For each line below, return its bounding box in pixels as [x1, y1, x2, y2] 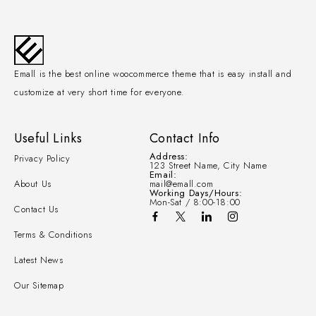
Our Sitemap [14, 279, 64, 292]
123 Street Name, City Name [149, 159, 267, 172]
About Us [14, 177, 51, 190]
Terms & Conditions [14, 228, 92, 241]
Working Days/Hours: [149, 186, 243, 200]
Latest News [14, 253, 63, 267]
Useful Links [14, 129, 83, 147]
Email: [149, 168, 177, 181]
